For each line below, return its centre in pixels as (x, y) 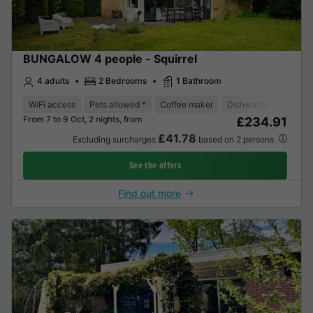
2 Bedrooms (123, 81)
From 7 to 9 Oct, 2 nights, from (83, 119)
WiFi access (52, 104)
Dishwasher (250, 104)
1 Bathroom (199, 81)
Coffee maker (187, 104)
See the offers (155, 165)
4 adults (53, 81)
